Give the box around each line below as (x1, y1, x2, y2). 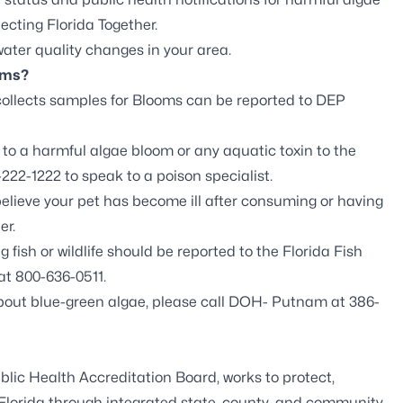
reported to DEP (237, 91, 345, 109)
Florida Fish (282, 242, 363, 260)
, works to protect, (217, 368, 335, 386)
